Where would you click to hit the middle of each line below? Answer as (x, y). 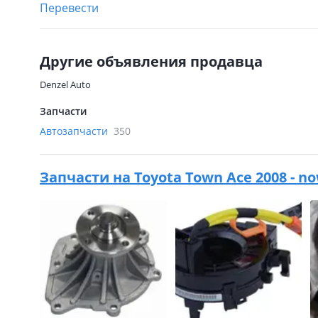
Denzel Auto (65, 84)
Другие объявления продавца (151, 61)
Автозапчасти (75, 131)
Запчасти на (87, 177)
